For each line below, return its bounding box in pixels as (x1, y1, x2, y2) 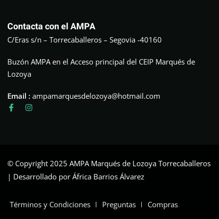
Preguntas (102, 199, 136, 210)
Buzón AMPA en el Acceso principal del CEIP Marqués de (7, 57, 195, 67)
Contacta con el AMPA (7, 20, 95, 34)
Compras (148, 199, 178, 210)
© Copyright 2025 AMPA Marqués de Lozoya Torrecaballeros (7, 158, 211, 169)
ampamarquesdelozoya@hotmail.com (32, 91, 160, 101)
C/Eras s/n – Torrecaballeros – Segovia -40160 (7, 35, 162, 45)
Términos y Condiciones (10, 199, 90, 210)
